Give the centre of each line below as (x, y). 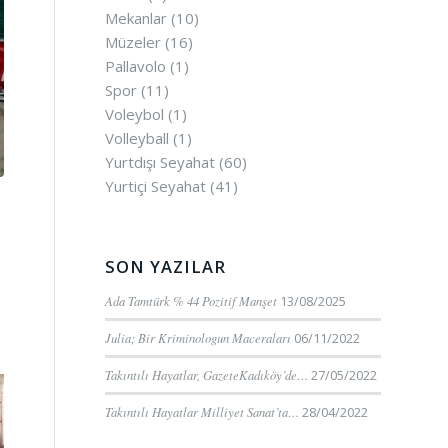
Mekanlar (136, 18)
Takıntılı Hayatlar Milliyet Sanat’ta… (202, 411)
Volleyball (137, 138)
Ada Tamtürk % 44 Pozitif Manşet (191, 300)
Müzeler (133, 42)
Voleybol (135, 114)
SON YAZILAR (166, 266)
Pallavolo (136, 66)
